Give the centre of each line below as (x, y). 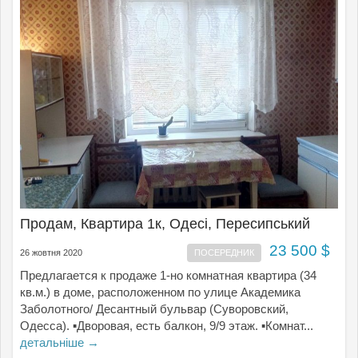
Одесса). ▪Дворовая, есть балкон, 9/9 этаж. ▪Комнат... (167, 326)
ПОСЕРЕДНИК (224, 253)
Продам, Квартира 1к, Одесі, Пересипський (165, 224)
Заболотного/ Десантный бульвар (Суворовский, (154, 309)
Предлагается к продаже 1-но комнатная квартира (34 (168, 275)
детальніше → (60, 342)
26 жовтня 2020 (51, 253)
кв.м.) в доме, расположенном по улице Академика (160, 292)
